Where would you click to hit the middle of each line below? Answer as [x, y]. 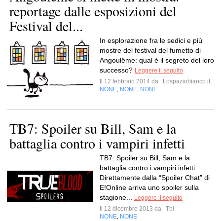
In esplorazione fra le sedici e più [151, 40]
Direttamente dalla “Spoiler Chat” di [155, 178]
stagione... [117, 197]
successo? [117, 70]
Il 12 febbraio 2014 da [130, 81]
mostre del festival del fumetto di [150, 50]
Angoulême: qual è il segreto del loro [157, 60]
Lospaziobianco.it [186, 81]
